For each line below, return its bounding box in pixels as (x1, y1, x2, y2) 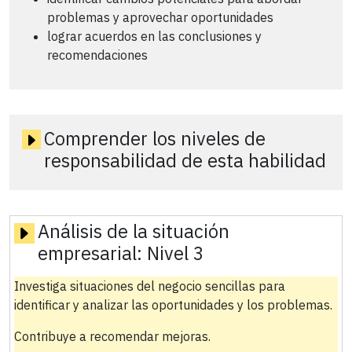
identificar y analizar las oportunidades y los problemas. (13, 296, 332, 313)
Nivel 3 (146, 240, 204, 265)
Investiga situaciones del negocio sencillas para (13, 277, 285, 294)
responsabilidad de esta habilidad (44, 148, 327, 172)
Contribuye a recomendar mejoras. (13, 328, 211, 344)
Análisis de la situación (37, 218, 229, 243)
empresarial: (37, 240, 147, 265)
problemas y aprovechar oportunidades (47, 9, 273, 25)
